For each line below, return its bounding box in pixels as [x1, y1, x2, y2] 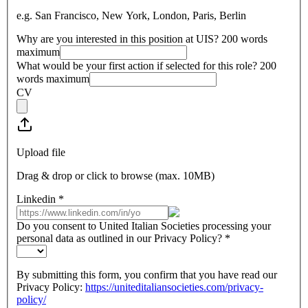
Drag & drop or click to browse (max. [16, 170, 183, 182]
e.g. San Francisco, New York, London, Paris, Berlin [16, 10, 246, 22]
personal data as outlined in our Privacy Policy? [16, 232, 222, 245]
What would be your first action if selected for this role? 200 [16, 60, 276, 72]
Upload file [16, 146, 65, 159]
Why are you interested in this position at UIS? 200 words [16, 33, 267, 45]
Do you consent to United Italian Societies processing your [16, 220, 271, 232]
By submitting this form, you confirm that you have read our [16, 269, 277, 281]
